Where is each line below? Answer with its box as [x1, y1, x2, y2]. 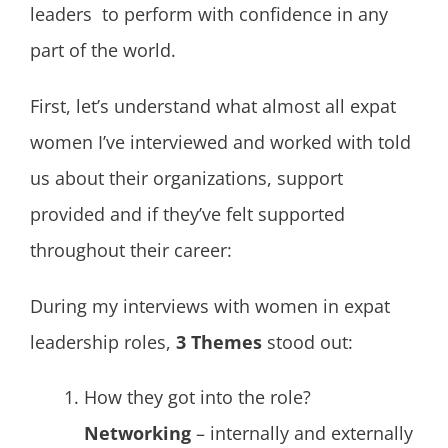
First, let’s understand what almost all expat [30, 93, 396, 118]
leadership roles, [30, 329, 176, 354]
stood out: [262, 329, 358, 354]
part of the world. [30, 38, 176, 63]
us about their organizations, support [30, 165, 343, 190]
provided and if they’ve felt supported [30, 201, 345, 226]
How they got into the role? [84, 385, 311, 410]
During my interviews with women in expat [30, 293, 390, 318]
